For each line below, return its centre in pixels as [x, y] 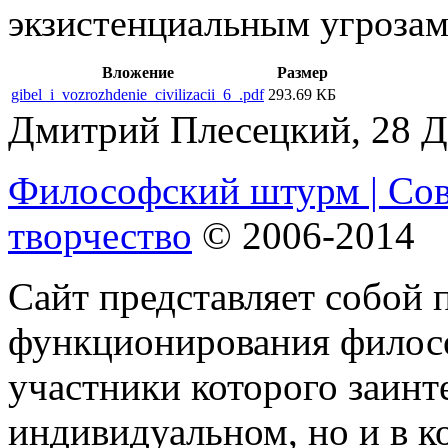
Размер [302, 72]
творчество [100, 235]
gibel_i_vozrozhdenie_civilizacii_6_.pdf [137, 94]
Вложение [137, 72]
